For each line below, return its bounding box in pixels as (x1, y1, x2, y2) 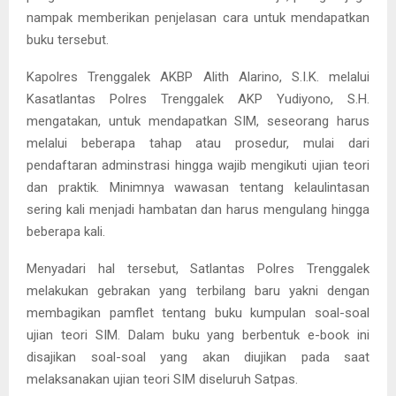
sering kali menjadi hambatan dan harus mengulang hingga (27, 201, 369, 217)
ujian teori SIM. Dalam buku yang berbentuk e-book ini (27, 326, 369, 343)
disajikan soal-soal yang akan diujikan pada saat (27, 348, 369, 365)
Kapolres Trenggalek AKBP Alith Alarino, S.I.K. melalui (27, 68, 369, 85)
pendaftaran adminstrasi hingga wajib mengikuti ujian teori (27, 156, 369, 173)
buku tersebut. (27, 31, 109, 48)
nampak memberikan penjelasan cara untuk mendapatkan (27, 9, 369, 26)
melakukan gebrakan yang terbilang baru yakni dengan (27, 282, 369, 299)
